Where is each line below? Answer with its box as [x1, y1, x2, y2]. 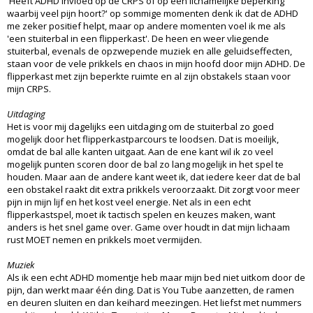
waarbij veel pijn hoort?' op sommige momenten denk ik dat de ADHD [7, 6, 298, 20]
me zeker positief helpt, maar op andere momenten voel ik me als [7, 19, 286, 32]
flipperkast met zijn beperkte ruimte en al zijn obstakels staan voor [7, 69, 291, 82]
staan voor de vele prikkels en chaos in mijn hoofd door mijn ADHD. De [7, 57, 305, 70]
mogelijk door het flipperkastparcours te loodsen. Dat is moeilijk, [7, 132, 279, 145]
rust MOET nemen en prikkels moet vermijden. [7, 233, 202, 246]
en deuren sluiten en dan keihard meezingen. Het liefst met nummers [7, 296, 302, 309]
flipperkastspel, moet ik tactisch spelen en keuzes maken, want [7, 208, 275, 221]
